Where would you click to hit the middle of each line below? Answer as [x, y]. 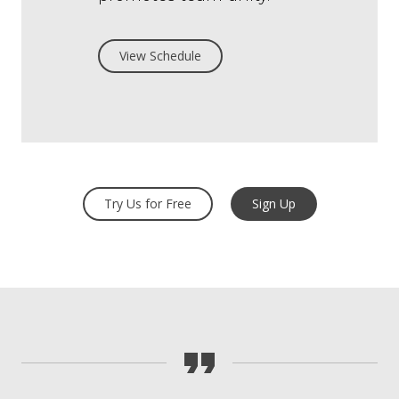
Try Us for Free [147, 203]
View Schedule [160, 55]
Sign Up [273, 203]
